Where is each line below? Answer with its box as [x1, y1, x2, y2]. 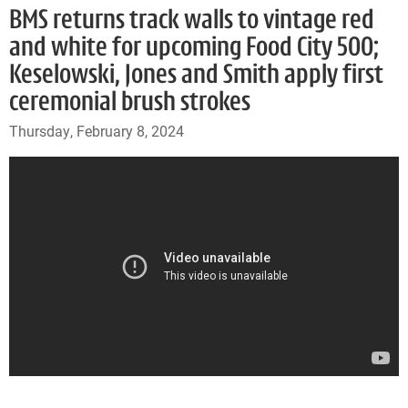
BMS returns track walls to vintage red [9, 7, 374, 36]
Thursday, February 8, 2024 [9, 121, 184, 140]
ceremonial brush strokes [9, 89, 250, 117]
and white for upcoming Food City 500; [9, 35, 379, 63]
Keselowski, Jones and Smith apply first [9, 62, 383, 90]
